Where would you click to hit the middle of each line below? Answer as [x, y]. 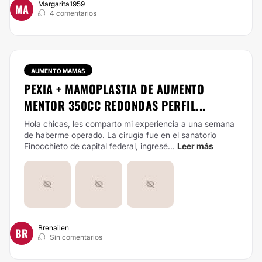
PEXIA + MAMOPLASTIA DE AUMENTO [114, 89]
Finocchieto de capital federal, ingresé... [99, 146]
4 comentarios [73, 13]
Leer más [195, 146]
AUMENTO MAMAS [58, 71]
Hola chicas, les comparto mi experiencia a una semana [129, 124]
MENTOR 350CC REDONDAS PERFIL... [115, 105]
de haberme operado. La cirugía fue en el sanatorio [120, 135]
